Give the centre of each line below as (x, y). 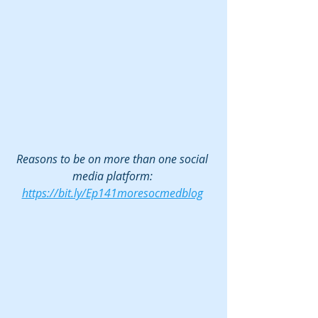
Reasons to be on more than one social (114, 159)
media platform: (114, 176)
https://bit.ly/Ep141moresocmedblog (112, 193)
